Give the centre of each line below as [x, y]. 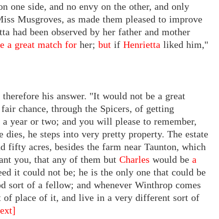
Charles [134, 160]
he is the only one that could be [141, 172]
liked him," [184, 45]
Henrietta [142, 45]
